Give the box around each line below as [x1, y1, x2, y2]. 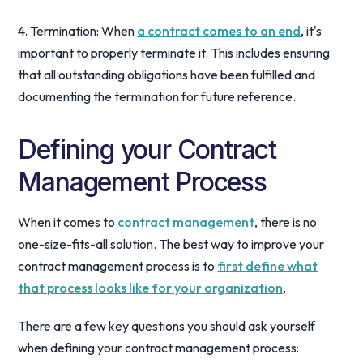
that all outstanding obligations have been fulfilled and [18, 66, 316, 83]
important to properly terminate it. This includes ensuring [18, 45, 331, 61]
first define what [217, 258, 318, 274]
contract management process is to [18, 258, 218, 274]
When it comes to [18, 214, 118, 230]
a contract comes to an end [137, 23, 301, 39]
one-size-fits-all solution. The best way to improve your [18, 236, 325, 252]
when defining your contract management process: [18, 340, 300, 356]
